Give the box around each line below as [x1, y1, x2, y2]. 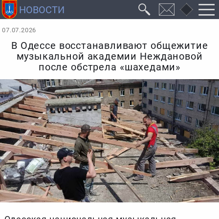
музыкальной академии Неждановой [16, 51, 203, 63]
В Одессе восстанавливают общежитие [11, 40, 208, 52]
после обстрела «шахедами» [38, 62, 181, 73]
